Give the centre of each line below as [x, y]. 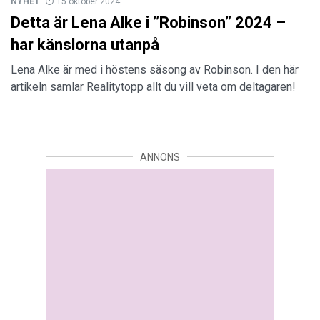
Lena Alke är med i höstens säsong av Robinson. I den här [155, 69]
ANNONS [160, 157]
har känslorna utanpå [85, 44]
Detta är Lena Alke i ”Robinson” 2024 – [148, 22]
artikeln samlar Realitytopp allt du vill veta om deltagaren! [153, 86]
